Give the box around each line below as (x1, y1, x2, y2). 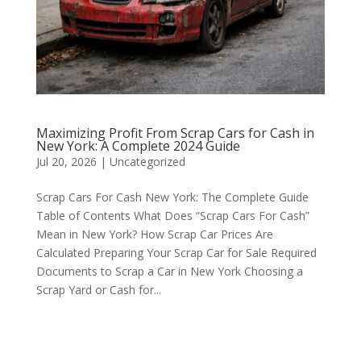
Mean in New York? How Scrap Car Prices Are (35, 226, 273, 242)
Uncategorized (109, 154, 185, 169)
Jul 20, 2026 (35, 154, 97, 169)
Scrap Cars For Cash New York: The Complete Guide (35, 189, 309, 205)
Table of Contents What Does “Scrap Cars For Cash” (35, 208, 309, 223)
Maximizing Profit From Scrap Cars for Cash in (35, 124, 314, 142)
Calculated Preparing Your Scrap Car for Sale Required (35, 245, 317, 260)
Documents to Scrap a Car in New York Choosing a (35, 263, 303, 279)
